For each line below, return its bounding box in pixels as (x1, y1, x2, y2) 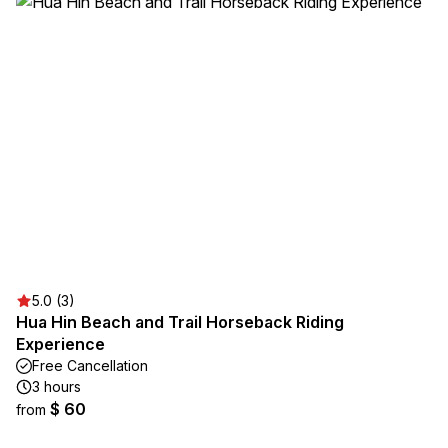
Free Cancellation (32, 357, 148, 374)
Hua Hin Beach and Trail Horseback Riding (16, 312, 344, 332)
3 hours (32, 378, 81, 395)
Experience (16, 334, 105, 354)
